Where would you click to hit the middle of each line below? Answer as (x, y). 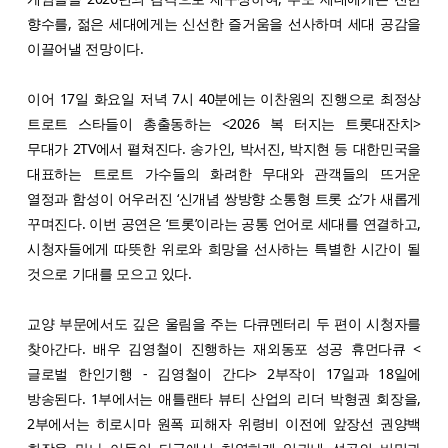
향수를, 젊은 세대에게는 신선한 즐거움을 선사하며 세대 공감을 (224, 23)
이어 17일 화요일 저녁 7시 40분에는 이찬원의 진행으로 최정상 (224, 98)
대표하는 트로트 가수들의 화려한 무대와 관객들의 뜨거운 (224, 173)
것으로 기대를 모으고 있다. (109, 273)
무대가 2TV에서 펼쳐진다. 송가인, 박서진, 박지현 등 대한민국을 (224, 148)
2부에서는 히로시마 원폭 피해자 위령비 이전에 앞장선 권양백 (224, 423)
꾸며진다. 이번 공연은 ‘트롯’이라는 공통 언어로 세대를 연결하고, (224, 223)
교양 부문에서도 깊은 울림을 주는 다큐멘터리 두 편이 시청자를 (224, 323)
